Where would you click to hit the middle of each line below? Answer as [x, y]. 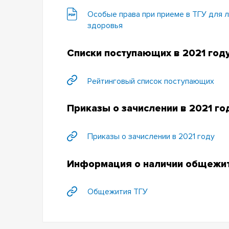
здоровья [105, 26]
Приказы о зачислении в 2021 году [151, 136]
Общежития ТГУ [117, 192]
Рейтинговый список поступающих [151, 81]
